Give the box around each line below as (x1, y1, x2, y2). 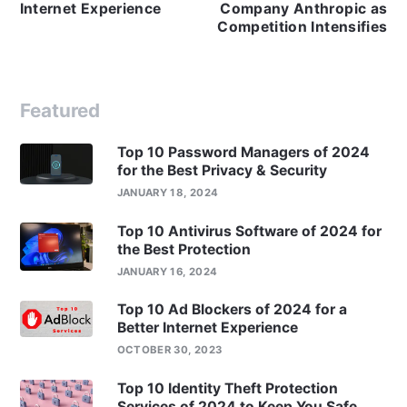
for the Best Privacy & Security (116, 162, 327, 180)
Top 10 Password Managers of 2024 (116, 144, 370, 162)
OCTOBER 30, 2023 (116, 343, 223, 357)
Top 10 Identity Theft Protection (116, 379, 338, 397)
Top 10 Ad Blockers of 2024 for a (116, 301, 347, 319)
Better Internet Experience (116, 319, 298, 337)
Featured (19, 99, 100, 123)
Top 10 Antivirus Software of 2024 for (116, 222, 382, 240)
